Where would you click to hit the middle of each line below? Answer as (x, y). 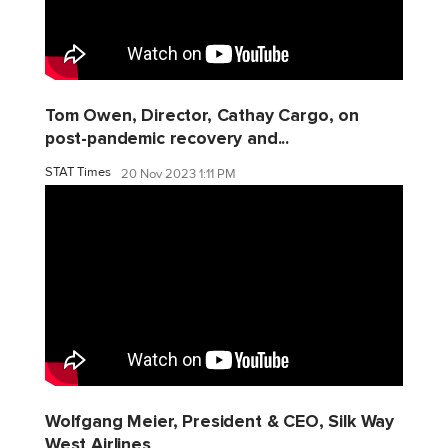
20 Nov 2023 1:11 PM (178, 174)
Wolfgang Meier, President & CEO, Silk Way (220, 421)
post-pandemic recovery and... (167, 138)
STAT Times (78, 171)
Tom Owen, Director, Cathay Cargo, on (202, 115)
